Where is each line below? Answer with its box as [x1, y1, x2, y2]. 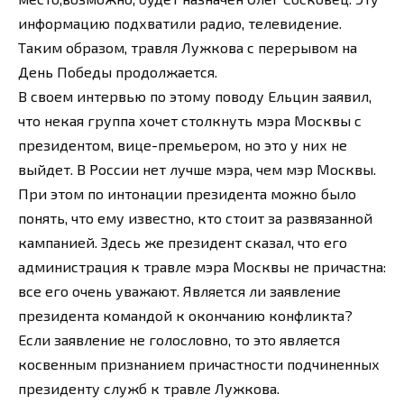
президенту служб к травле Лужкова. [18, 380, 280, 398]
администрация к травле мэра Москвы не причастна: [18, 258, 386, 276]
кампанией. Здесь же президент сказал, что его [18, 234, 347, 252]
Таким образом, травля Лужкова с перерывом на [18, 39, 357, 57]
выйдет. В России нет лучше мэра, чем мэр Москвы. [18, 161, 376, 179]
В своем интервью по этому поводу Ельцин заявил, [18, 87, 372, 106]
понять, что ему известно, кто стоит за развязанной [18, 209, 372, 227]
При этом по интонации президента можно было [18, 185, 356, 203]
